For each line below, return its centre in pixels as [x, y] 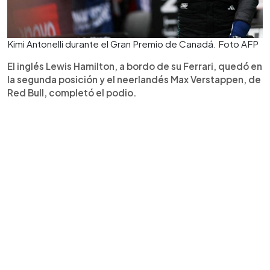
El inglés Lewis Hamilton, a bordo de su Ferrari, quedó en [135, 66]
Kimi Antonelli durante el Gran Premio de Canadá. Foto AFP [133, 44]
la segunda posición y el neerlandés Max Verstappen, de [134, 79]
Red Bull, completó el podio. [72, 93]
